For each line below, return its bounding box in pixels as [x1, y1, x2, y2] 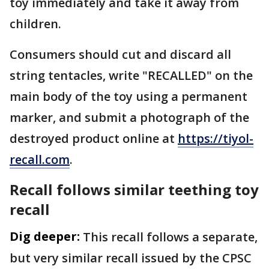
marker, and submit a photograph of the [10, 109, 249, 125]
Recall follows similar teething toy [10, 179, 259, 199]
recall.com [10, 151, 70, 168]
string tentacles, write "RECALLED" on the [10, 67, 253, 83]
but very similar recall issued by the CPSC [10, 249, 252, 266]
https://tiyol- [178, 130, 253, 147]
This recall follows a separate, [83, 228, 258, 245]
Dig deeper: [10, 228, 80, 244]
